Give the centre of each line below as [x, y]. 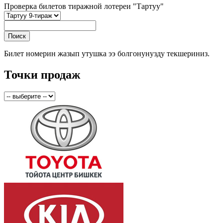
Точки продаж [42, 75]
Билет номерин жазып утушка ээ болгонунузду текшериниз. [107, 54]
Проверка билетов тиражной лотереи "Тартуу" [84, 6]
